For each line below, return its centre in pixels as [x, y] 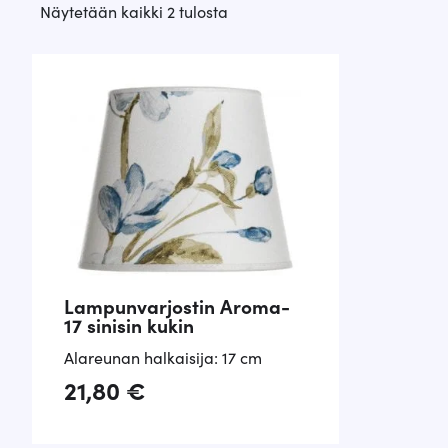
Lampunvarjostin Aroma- [177, 305]
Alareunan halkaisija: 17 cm [163, 357]
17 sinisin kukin [129, 324]
